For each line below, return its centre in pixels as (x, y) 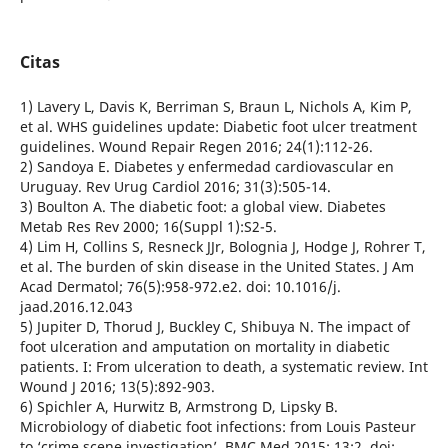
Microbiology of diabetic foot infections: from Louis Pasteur (217, 426)
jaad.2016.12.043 (76, 306)
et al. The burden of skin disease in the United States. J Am (216, 266)
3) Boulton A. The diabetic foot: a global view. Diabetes (202, 206)
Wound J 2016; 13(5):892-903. (117, 386)
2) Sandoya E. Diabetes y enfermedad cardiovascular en (206, 166)
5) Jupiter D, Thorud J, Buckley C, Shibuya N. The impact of (214, 326)
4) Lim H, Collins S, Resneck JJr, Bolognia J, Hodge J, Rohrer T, (222, 246)
